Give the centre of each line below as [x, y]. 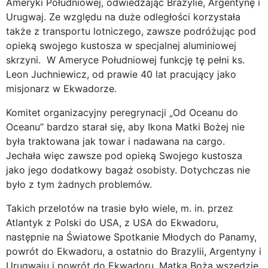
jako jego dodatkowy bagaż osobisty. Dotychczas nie [128, 170]
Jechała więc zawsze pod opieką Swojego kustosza [124, 155]
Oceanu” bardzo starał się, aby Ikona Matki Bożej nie [125, 127]
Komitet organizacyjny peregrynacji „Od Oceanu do [122, 112]
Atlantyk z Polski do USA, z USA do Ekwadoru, [112, 222]
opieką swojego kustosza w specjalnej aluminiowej [121, 45]
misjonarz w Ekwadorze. [61, 88]
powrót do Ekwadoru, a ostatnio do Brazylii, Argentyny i [134, 251]
